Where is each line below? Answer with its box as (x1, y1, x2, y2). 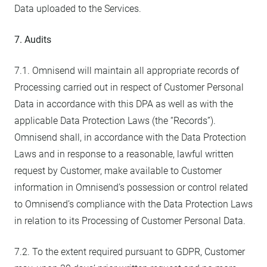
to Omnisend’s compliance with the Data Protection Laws (14, 198, 253, 210)
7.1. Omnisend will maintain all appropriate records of (14, 65, 239, 76)
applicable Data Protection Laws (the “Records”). (14, 115, 216, 126)
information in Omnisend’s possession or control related (14, 182, 248, 193)
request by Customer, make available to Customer (14, 165, 222, 176)
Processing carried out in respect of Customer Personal (14, 82, 244, 93)
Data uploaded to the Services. (14, 3, 141, 14)
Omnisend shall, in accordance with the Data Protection (14, 132, 246, 143)
